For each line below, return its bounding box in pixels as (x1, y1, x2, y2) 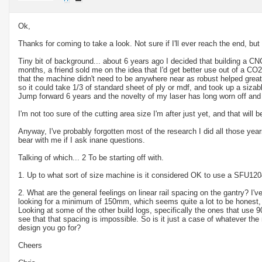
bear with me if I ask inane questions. (18, 135, 145, 144)
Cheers (18, 240, 42, 250)
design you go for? (18, 223, 81, 232)
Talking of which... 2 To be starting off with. (18, 153, 164, 162)
